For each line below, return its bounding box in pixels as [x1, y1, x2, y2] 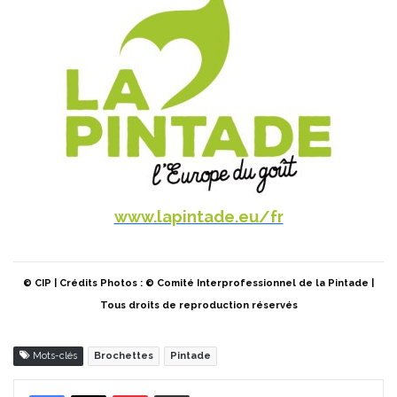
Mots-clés [30, 350, 77, 362]
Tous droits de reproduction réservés [99, 300, 298, 312]
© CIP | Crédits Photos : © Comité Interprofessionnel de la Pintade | [23, 277, 374, 290]
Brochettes [94, 350, 153, 362]
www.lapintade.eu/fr [113, 207, 284, 227]
